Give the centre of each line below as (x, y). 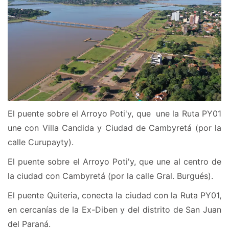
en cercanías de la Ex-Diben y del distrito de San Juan (114, 210)
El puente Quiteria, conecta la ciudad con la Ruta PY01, (114, 196)
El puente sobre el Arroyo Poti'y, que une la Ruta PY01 (114, 114)
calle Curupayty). (41, 142)
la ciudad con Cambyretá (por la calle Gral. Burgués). (110, 176)
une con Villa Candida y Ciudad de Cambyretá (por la (114, 128)
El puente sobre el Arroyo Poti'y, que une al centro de (114, 162)
